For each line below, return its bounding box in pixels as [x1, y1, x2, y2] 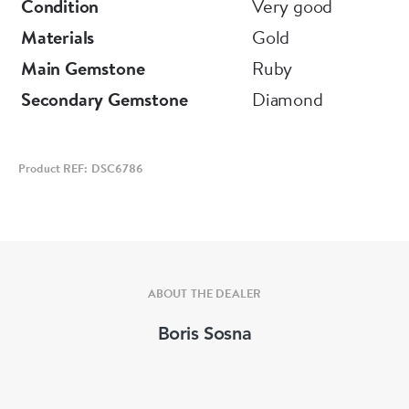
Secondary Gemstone [21, 87, 188, 111]
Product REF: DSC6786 [18, 160, 144, 176]
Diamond [252, 87, 323, 111]
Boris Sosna [157, 325, 252, 344]
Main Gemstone [21, 56, 145, 80]
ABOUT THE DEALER [147, 284, 262, 301]
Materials [21, 25, 95, 49]
